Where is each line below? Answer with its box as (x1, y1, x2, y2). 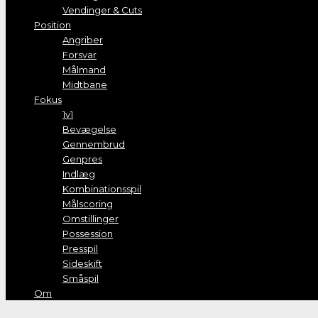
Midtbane (62, 79, 107, 91)
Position (34, 19, 71, 31)
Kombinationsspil (62, 183, 141, 195)
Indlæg (62, 168, 95, 180)
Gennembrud (62, 138, 125, 150)
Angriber (62, 34, 103, 46)
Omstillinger (62, 213, 119, 225)
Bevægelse (62, 124, 116, 136)
